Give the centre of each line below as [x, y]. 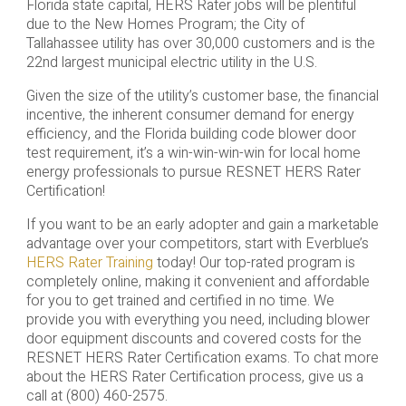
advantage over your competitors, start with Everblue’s [197, 244]
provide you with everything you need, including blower [198, 320]
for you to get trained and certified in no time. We [180, 301]
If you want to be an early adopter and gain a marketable [202, 225]
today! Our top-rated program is [254, 263]
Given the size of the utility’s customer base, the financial [202, 97]
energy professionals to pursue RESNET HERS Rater [193, 173]
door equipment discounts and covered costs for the [193, 339]
